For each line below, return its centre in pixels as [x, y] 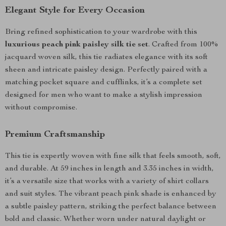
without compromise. [41, 108]
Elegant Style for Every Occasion [75, 11]
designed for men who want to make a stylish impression [104, 95]
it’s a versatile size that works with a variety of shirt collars [107, 182]
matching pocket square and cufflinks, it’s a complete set [104, 83]
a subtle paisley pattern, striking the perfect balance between [111, 207]
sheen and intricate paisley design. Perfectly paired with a [106, 70]
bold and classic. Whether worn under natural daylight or [105, 219]
